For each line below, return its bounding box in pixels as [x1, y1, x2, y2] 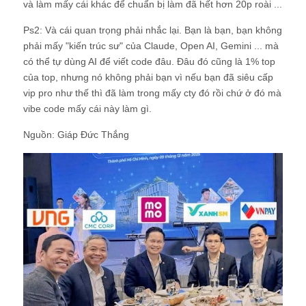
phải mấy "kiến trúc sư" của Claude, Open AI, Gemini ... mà [23, 40, 279, 51]
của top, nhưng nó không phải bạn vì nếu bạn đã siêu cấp [23, 72, 273, 83]
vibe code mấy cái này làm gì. [23, 103, 152, 114]
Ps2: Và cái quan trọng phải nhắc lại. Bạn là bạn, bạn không [23, 25, 282, 36]
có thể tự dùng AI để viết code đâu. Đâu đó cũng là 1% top [23, 56, 275, 67]
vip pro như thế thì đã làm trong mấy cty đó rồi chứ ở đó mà [23, 87, 281, 98]
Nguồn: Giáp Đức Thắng [23, 129, 129, 140]
